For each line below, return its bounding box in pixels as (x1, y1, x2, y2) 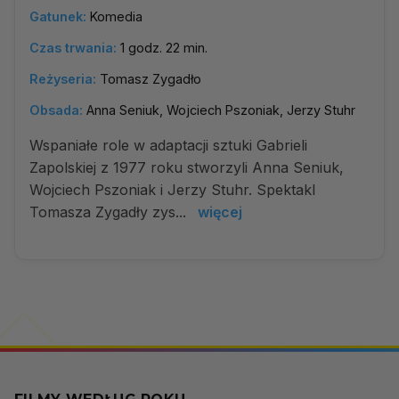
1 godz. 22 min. (120, 40, 208, 55)
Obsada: (29, 102, 83, 118)
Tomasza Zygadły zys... (29, 203, 191, 221)
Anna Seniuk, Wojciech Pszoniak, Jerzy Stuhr (86, 102, 355, 118)
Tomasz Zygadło (100, 71, 201, 86)
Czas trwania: (29, 40, 117, 55)
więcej (198, 203, 242, 221)
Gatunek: (29, 9, 86, 24)
